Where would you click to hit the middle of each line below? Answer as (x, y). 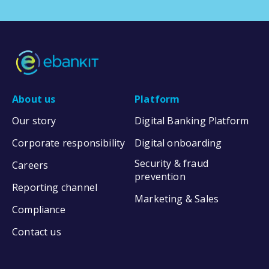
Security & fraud (171, 163)
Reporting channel (55, 187)
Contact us (37, 231)
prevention (160, 176)
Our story (34, 120)
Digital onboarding (178, 143)
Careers (30, 165)
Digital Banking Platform (192, 120)
